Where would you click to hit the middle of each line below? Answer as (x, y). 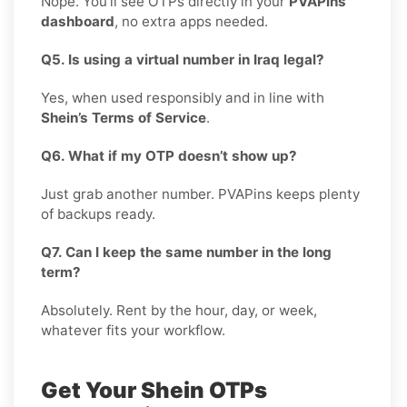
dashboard (78, 21)
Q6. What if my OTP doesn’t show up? (169, 155)
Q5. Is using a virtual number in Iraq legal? (183, 59)
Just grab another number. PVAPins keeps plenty (200, 194)
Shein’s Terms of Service (124, 117)
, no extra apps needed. (191, 21)
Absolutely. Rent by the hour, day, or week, (179, 310)
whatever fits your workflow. (133, 330)
